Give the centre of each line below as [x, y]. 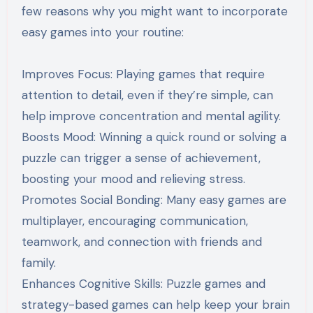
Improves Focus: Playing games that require [143, 74]
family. [38, 262]
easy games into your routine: [102, 32]
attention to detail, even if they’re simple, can [147, 95]
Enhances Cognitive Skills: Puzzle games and [143, 283]
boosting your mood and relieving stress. [133, 179]
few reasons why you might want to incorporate [154, 11]
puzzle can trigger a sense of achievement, [141, 158]
